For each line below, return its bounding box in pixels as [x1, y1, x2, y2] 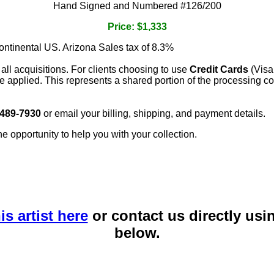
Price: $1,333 [107, 21, 167, 32]
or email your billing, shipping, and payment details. [41, 108, 265, 119]
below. [114, 224, 160, 242]
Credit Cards [190, 64, 248, 75]
